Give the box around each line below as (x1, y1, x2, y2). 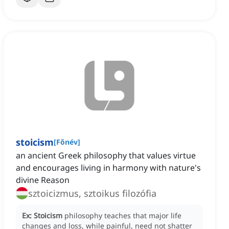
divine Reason (16, 174, 70, 186)
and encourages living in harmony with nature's (16, 162, 201, 174)
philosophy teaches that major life (64, 211, 181, 221)
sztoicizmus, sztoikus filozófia (28, 187, 156, 200)
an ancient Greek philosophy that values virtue (16, 150, 196, 162)
